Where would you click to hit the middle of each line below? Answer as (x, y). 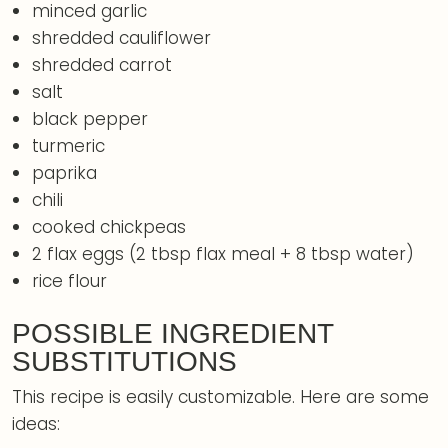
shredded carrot (102, 64)
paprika (65, 172)
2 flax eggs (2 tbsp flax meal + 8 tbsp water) (223, 253)
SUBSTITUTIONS (124, 361)
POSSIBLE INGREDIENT (172, 333)
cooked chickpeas (109, 226)
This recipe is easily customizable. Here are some (220, 397)
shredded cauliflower (122, 37)
